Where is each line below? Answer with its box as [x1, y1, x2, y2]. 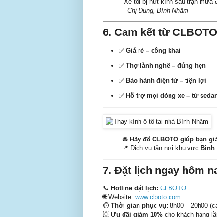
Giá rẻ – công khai [126, 46, 181, 54]
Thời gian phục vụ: [111, 201, 168, 209]
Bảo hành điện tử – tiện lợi [126, 77, 206, 85]
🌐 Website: [103, 193, 135, 201]
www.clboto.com [135, 193, 181, 201]
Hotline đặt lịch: [111, 184, 158, 192]
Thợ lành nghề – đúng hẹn [126, 62, 206, 69]
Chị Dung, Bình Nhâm [127, 6, 188, 14]
